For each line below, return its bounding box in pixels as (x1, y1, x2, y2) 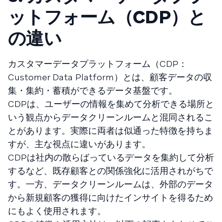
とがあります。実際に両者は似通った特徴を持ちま (8, 125, 213, 136)
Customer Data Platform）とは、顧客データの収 (8, 71, 212, 83)
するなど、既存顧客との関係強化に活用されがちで (8, 165, 213, 176)
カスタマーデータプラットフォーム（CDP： (8, 58, 187, 69)
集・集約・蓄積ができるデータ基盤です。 (8, 85, 177, 96)
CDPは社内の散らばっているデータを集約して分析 (8, 152, 214, 163)
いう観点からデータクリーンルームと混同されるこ (8, 111, 213, 123)
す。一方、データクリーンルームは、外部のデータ (8, 178, 213, 190)
